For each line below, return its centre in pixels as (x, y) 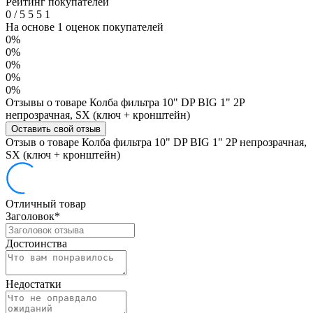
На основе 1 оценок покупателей (85, 27)
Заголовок (30, 216)
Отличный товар (46, 203)
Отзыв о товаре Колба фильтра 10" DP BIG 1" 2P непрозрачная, (156, 142)
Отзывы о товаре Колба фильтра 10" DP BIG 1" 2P (125, 102)
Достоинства (36, 243)
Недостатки (34, 284)
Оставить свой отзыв (56, 129)
